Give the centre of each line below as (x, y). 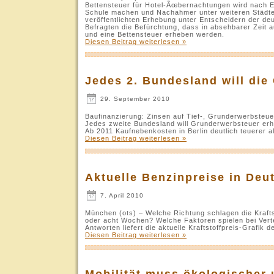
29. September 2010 (134, 98)
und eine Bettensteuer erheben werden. (155, 34)
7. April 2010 (121, 195)
